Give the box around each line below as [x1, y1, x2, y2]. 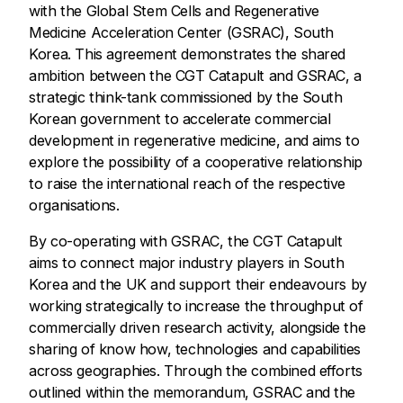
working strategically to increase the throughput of [29, 297, 363, 316]
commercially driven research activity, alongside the [29, 318, 366, 337]
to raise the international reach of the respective [29, 174, 346, 193]
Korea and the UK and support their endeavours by [29, 275, 367, 294]
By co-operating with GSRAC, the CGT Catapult [29, 232, 343, 251]
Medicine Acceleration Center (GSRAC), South [29, 22, 334, 41]
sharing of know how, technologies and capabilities [29, 340, 362, 359]
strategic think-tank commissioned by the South [29, 87, 343, 106]
